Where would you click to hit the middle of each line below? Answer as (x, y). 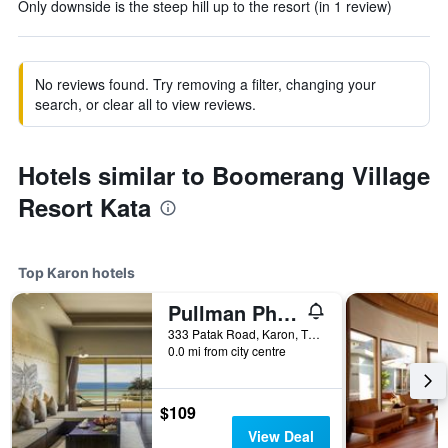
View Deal (280, 436)
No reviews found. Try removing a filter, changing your (205, 84)
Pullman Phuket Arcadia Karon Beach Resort (287, 312)
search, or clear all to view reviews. (145, 104)
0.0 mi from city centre (227, 350)
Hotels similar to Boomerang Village (224, 175)
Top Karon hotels (76, 272)
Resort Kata (84, 207)
